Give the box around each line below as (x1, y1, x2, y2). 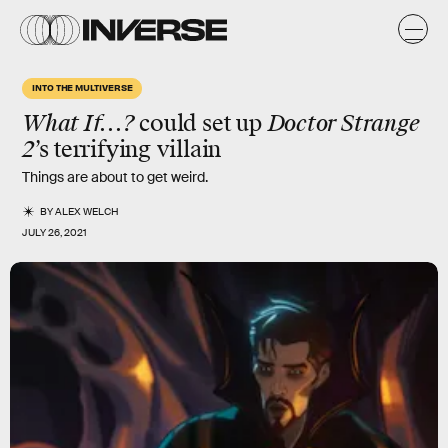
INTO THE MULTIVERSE (32, 81, 133, 93)
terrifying (54, 135, 151, 164)
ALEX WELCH (55, 205, 120, 218)
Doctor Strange (267, 109, 420, 138)
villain (150, 135, 222, 164)
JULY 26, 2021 (22, 226, 87, 239)
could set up (133, 109, 268, 138)
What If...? (22, 109, 134, 138)
